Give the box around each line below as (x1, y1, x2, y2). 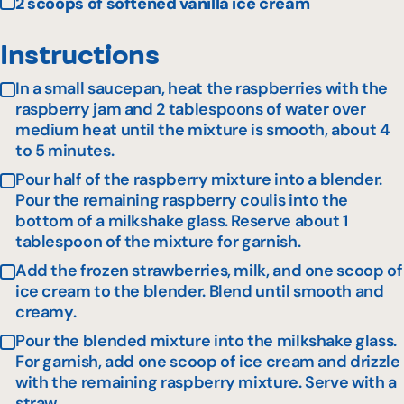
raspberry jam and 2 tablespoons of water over (14, 98, 366, 121)
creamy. (14, 301, 77, 324)
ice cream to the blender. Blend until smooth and (14, 280, 384, 303)
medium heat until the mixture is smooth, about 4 (14, 119, 390, 142)
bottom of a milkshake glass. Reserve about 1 (14, 210, 349, 233)
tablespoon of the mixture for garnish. (14, 231, 301, 253)
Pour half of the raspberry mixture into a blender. (14, 169, 382, 191)
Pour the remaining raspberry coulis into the (14, 189, 349, 212)
